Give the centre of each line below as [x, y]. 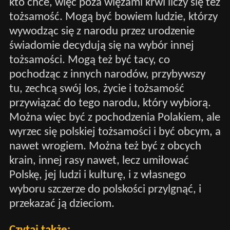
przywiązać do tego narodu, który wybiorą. [110, 103]
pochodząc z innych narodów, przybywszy [107, 74]
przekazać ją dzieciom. [62, 204]
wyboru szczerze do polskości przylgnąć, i [105, 189]
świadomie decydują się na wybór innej [101, 46]
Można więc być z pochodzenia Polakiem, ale [114, 118]
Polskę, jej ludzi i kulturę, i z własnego [97, 175]
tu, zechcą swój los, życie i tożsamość [97, 89]
